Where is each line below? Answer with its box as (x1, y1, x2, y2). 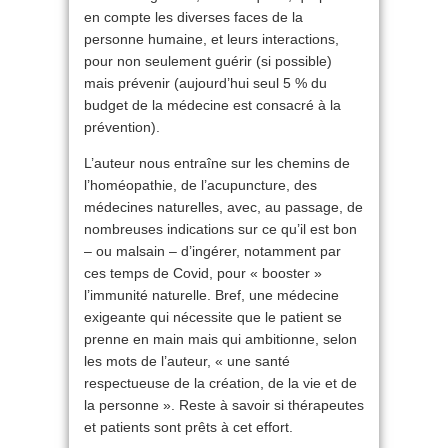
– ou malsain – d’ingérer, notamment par (84, 243, 341, 259)
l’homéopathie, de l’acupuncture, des (84, 177, 317, 193)
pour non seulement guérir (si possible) (84, 53, 332, 69)
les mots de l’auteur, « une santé (84, 353, 290, 369)
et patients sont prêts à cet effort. (84, 419, 293, 435)
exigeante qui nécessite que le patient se (84, 309, 342, 325)
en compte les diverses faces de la (84, 9, 303, 25)
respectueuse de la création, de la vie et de (84, 375, 357, 391)
